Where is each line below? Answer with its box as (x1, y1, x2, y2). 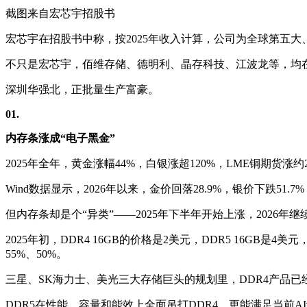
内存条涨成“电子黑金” (5, 132, 115, 144)
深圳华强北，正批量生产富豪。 (5, 83, 159, 95)
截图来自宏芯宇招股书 (5, 7, 115, 19)
